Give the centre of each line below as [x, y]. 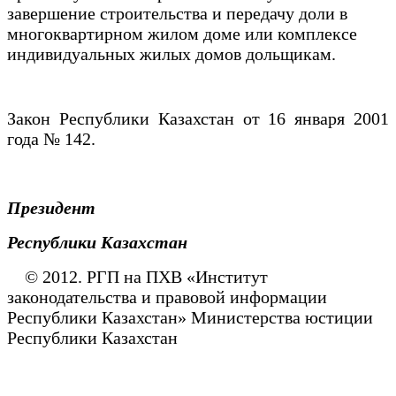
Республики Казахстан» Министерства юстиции [190, 317]
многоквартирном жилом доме [126, 33]
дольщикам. [289, 53]
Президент [58, 207]
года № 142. [53, 138]
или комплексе [301, 33]
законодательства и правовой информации [167, 297]
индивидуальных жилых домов [124, 53]
